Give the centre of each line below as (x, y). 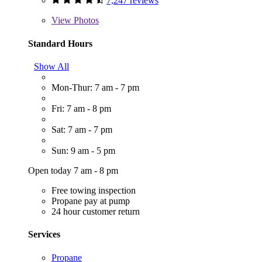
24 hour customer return (96, 211)
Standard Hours (60, 43)
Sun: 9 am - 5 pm (83, 150)
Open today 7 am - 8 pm (73, 170)
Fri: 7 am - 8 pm (81, 108)
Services (44, 235)
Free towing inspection (94, 190)
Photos (85, 20)
